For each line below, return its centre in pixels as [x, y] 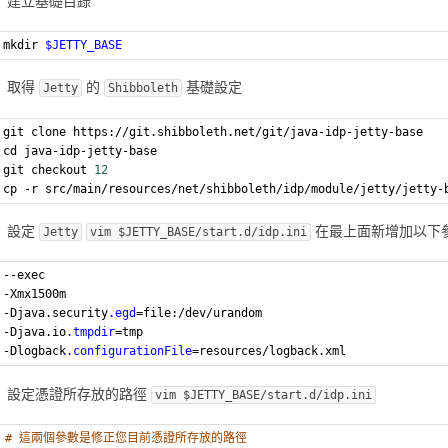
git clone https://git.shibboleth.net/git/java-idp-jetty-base [213, 131]
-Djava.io [35, 332]
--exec [24, 275]
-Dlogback [35, 351]
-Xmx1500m [35, 294]
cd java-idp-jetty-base [80, 150]
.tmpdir [91, 332]
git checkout [49, 169]
